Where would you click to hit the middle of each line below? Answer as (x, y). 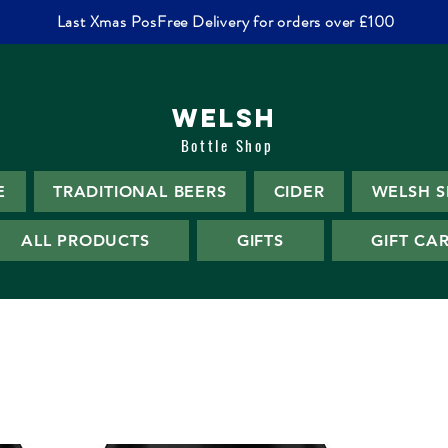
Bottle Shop (227, 145)
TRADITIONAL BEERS (140, 191)
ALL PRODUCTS (85, 240)
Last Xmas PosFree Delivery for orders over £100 (226, 21)
